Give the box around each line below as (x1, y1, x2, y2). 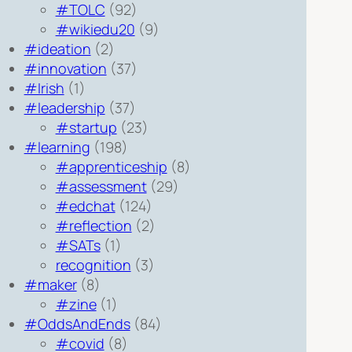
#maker (24, 274, 77, 294)
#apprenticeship (55, 156, 167, 176)
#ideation (24, 38, 91, 58)
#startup (55, 117, 117, 137)
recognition (55, 255, 131, 274)
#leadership (24, 97, 105, 117)
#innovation (24, 58, 107, 78)
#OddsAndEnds (24, 313, 130, 333)
